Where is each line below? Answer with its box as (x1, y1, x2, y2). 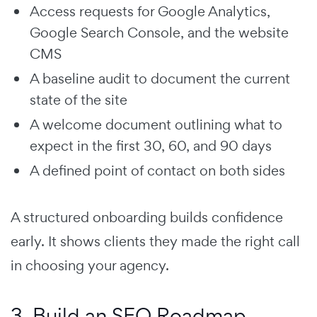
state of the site (30, 90, 127, 109)
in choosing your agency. (11, 255, 169, 275)
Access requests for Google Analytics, (30, 1, 270, 21)
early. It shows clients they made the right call (11, 231, 300, 250)
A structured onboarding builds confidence (11, 207, 283, 226)
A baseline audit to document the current (30, 69, 290, 88)
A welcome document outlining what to (30, 115, 282, 134)
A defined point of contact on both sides (30, 161, 285, 180)
